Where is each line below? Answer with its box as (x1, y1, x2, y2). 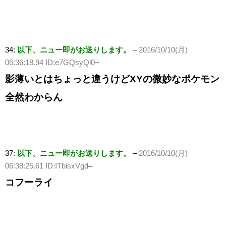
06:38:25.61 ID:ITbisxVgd (5, 161, 88, 171)
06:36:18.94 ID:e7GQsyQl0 (5, 58, 95, 67)
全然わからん (5, 92, 63, 103)
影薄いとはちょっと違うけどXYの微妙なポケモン (5, 74, 219, 85)
